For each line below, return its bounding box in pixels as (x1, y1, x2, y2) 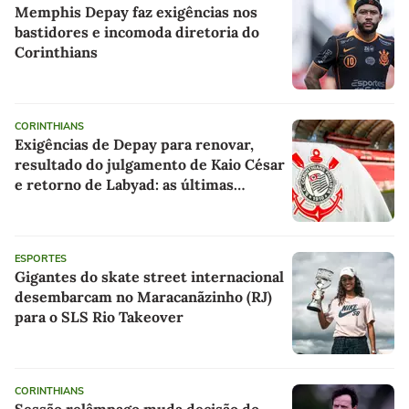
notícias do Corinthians (15, 194, 177, 214)
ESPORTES (15, 251, 67, 266)
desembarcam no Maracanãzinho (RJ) (15, 287, 272, 306)
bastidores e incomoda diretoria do (15, 22, 259, 41)
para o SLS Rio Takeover (15, 307, 184, 326)
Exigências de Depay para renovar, (15, 134, 254, 153)
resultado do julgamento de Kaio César (15, 154, 285, 173)
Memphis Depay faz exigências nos (15, 2, 257, 21)
